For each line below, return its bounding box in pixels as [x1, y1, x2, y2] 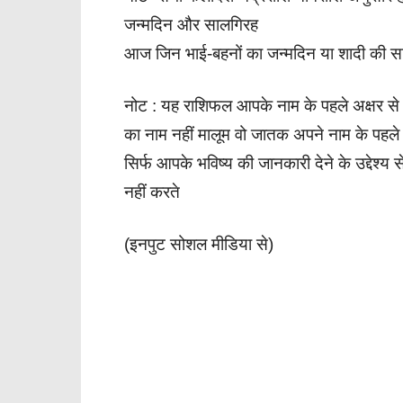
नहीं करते [124, 183, 184, 201]
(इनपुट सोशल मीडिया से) [124, 235, 273, 254]
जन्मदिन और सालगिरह [124, 15, 258, 34]
